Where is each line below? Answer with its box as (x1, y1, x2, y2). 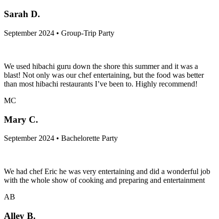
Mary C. (4, 114, 38, 125)
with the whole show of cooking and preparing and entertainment (4, 176, 205, 185)
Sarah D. (4, 9, 40, 20)
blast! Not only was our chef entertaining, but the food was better (4, 70, 204, 79)
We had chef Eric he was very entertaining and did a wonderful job (4, 167, 210, 176)
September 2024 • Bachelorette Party (4, 134, 118, 143)
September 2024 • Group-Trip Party (4, 28, 114, 37)
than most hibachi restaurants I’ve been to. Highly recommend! (4, 79, 197, 88)
